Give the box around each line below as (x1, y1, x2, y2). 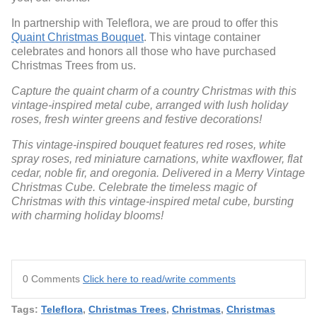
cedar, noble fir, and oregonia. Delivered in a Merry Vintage (11, 167, 305, 180)
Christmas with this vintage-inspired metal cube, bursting (11, 195, 294, 208)
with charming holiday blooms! (11, 209, 163, 222)
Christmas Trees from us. (11, 59, 136, 72)
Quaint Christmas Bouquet (11, 31, 144, 44)
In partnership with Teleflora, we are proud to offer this (11, 17, 278, 30)
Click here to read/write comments (83, 273, 236, 285)
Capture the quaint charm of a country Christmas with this (11, 85, 296, 98)
